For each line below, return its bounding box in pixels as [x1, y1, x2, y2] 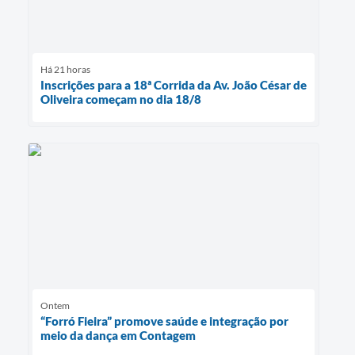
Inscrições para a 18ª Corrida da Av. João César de [40, 77, 307, 92]
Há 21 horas [40, 63, 90, 75]
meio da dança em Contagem [40, 328, 196, 343]
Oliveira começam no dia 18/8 [40, 91, 201, 106]
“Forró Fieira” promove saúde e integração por [40, 314, 288, 329]
